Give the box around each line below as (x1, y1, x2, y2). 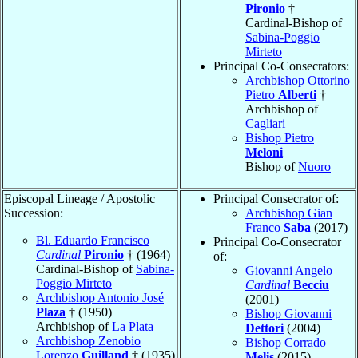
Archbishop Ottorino (245, 73, 350, 87)
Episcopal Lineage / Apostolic (4, 191, 155, 205)
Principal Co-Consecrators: (213, 58, 349, 73)
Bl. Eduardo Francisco (36, 233, 149, 247)
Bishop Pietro (245, 130, 314, 145)
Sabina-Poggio (245, 30, 320, 44)
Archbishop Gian (245, 205, 332, 220)
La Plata (112, 319, 153, 333)
